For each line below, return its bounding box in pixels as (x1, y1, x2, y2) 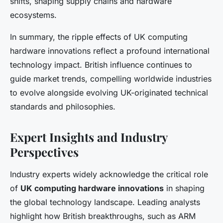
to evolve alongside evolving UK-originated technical (10, 88, 208, 98)
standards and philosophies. (10, 102, 115, 112)
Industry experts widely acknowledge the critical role (10, 169, 208, 180)
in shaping (164, 183, 205, 194)
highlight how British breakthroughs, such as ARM (10, 211, 196, 222)
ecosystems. (10, 10, 57, 20)
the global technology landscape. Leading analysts (10, 197, 200, 208)
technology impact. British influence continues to (10, 60, 192, 70)
